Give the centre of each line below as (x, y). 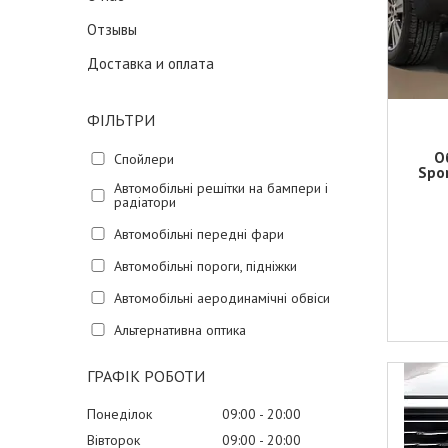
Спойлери (143, 158)
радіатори (144, 202)
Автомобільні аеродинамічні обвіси (221, 297)
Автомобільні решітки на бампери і (220, 188)
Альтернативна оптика (179, 329)
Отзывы (112, 29)
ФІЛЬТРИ (121, 120)
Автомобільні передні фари (198, 233)
